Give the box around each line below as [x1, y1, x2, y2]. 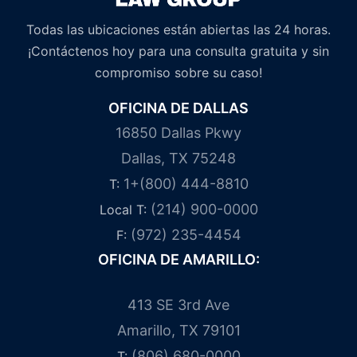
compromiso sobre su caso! [95, 64, 262, 80]
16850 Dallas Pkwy [116, 124, 241, 141]
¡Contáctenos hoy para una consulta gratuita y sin [28, 42, 329, 59]
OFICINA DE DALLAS [108, 99, 249, 116]
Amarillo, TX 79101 [116, 321, 241, 339]
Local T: [99, 201, 151, 218]
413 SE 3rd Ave [127, 296, 229, 313]
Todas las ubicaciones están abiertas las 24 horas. [26, 21, 331, 37]
